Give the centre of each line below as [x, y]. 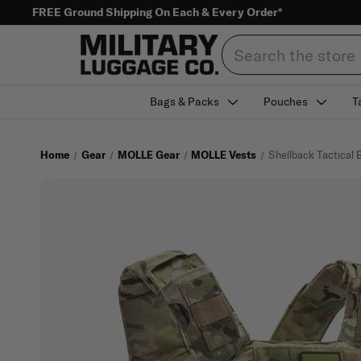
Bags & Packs [185, 102]
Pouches [286, 102]
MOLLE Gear [148, 155]
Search [239, 43]
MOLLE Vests [224, 155]
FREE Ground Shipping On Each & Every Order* [157, 12]
